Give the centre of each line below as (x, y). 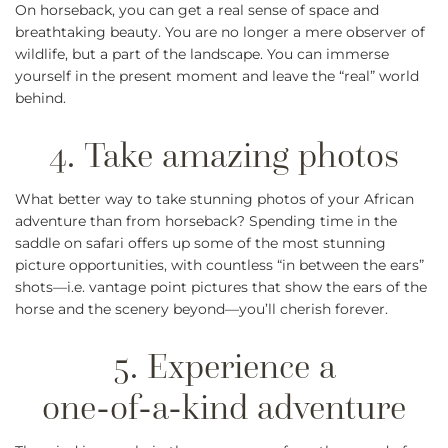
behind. (40, 98)
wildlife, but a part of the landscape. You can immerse (202, 54)
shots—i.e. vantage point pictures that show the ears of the (221, 287)
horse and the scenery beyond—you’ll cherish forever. (201, 309)
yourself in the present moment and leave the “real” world (217, 76)
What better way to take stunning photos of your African (214, 199)
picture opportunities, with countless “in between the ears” (219, 265)
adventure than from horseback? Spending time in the (206, 221)
